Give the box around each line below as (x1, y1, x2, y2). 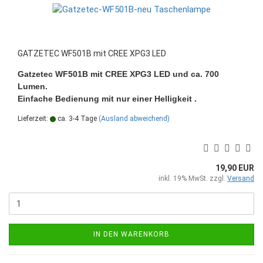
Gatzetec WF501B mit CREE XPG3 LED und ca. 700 (18, 69, 219, 79)
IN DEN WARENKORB (93, 230, 170, 238)
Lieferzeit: (18, 114, 50, 123)
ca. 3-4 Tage (56, 114, 97, 123)
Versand (227, 174, 254, 183)
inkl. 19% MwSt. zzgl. (159, 174, 227, 183)
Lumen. (18, 81, 48, 91)
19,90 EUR (215, 163, 254, 173)
